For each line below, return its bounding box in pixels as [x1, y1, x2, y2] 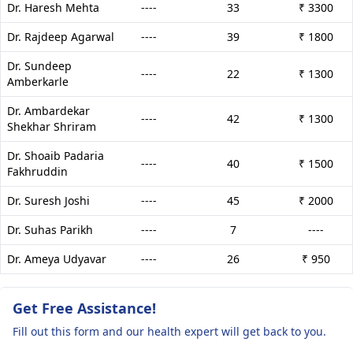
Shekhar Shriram [7, 118, 96, 134]
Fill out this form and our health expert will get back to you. [13, 323, 326, 339]
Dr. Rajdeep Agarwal [7, 28, 114, 44]
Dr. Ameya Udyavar [7, 251, 106, 266]
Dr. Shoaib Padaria [7, 147, 104, 163]
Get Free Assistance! [13, 298, 156, 318]
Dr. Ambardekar [7, 102, 90, 118]
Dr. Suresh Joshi [7, 192, 90, 208]
